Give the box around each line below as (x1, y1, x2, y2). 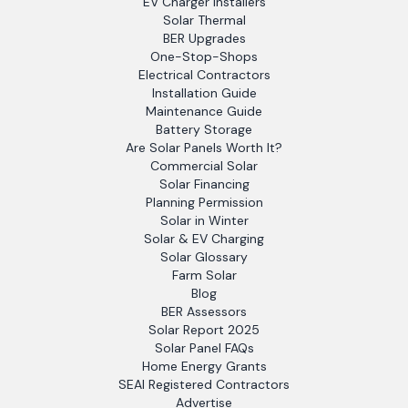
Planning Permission (145, 194, 263, 210)
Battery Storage (156, 121, 252, 138)
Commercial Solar (150, 158, 258, 174)
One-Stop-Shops (150, 48, 258, 65)
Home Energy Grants (141, 358, 267, 374)
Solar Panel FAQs (154, 340, 254, 356)
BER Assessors (161, 303, 247, 320)
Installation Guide (151, 85, 257, 101)
